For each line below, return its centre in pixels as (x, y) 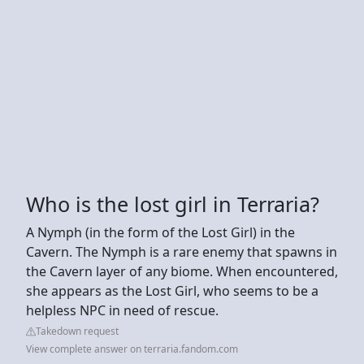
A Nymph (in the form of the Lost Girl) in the (160, 232)
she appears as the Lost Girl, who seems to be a (172, 290)
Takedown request (77, 331)
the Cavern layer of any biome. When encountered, (182, 271)
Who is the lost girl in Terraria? (173, 204)
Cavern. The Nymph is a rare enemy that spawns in (182, 251)
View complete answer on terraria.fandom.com (132, 349)
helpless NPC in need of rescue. (122, 310)
